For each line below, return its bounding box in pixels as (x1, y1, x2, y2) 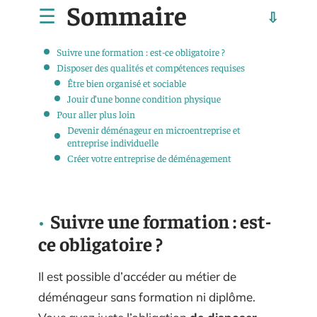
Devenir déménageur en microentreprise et (67, 122, 241, 136)
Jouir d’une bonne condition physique (67, 91, 221, 105)
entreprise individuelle (67, 135, 158, 149)
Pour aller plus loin (57, 107, 135, 120)
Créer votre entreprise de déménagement (67, 151, 231, 164)
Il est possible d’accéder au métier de (38, 269, 236, 284)
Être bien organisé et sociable (67, 76, 186, 89)
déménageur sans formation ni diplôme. (38, 289, 255, 304)
